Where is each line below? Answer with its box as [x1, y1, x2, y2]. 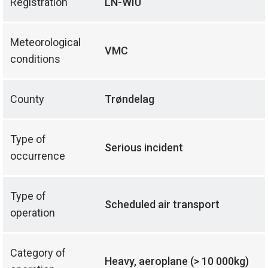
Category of [10, 246, 66, 260]
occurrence [10, 150, 65, 163]
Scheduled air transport [105, 198, 220, 211]
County [10, 93, 44, 106]
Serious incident [105, 141, 183, 154]
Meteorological [10, 36, 81, 49]
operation [10, 206, 55, 220]
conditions [10, 53, 60, 66]
